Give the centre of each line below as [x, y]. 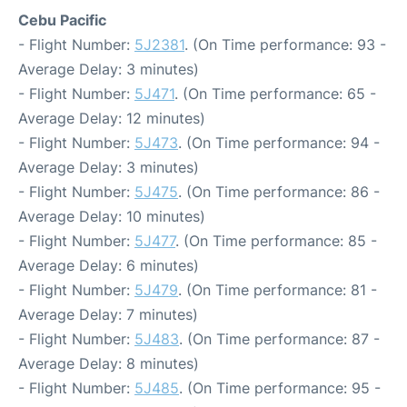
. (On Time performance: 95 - [280, 388]
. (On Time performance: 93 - [285, 45]
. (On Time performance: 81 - [278, 290]
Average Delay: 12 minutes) [112, 119]
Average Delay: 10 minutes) [112, 217]
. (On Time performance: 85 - [276, 241]
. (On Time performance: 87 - [279, 339]
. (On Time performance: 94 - [279, 143]
